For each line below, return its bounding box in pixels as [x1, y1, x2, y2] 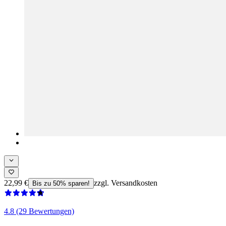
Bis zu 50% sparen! [32, 179, 90, 187]
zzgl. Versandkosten [94, 178, 157, 187]
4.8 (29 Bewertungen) [4, 206, 74, 215]
